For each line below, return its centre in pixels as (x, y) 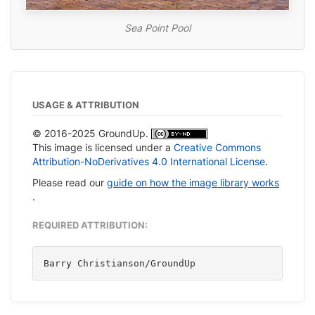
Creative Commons (217, 147)
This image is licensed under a (103, 147)
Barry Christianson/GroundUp (120, 263)
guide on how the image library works (193, 182)
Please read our (70, 182)
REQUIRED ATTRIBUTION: (90, 225)
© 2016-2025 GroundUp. (92, 133)
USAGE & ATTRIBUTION (86, 104)
